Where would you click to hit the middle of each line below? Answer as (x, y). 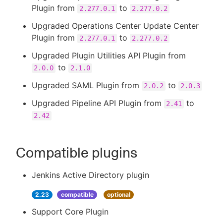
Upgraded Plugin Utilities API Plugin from (109, 55)
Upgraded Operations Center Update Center (115, 26)
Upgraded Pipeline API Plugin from (98, 103)
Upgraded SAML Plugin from (87, 85)
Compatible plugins (77, 153)
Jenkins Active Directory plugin (90, 175)
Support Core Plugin (70, 212)
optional (118, 194)
